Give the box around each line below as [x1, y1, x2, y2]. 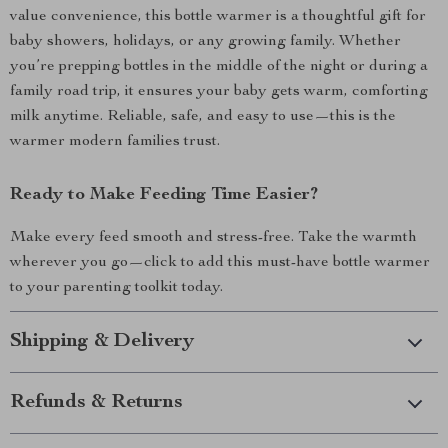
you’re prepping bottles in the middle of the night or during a [10, 59, 428, 75]
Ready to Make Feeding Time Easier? [10, 186, 318, 204]
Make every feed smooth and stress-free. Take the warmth [10, 230, 417, 246]
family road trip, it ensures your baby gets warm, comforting [10, 84, 428, 100]
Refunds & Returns [10, 393, 183, 413]
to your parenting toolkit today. [10, 280, 223, 296]
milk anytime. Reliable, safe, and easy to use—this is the [10, 109, 396, 125]
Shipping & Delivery [10, 332, 194, 352]
